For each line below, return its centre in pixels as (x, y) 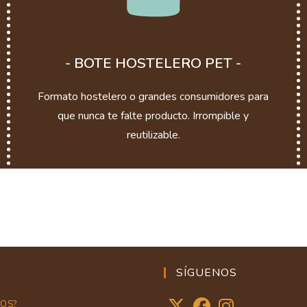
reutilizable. (153, 135)
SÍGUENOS (207, 272)
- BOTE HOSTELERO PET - (153, 63)
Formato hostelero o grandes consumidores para (153, 96)
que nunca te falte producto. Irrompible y (153, 115)
